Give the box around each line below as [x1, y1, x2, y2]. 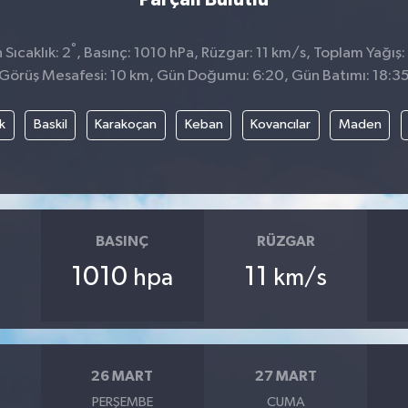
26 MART [91, 368, 154, 383]
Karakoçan [95, 117, 158, 132]
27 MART [254, 368, 317, 383]
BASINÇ [96, 233, 149, 249]
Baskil [33, 117, 67, 132]
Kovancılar [250, 117, 311, 132]
